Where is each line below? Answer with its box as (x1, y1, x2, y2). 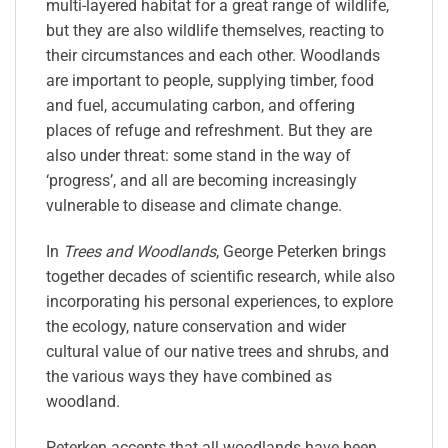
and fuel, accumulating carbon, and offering (46, 96, 355, 116)
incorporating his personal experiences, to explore (46, 291, 393, 311)
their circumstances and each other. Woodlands (46, 46, 380, 66)
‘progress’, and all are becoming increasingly (46, 171, 357, 191)
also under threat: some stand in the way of (46, 146, 351, 166)
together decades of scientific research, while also (46, 266, 395, 286)
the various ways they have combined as (46, 366, 332, 386)
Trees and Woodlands (63, 241, 216, 261)
